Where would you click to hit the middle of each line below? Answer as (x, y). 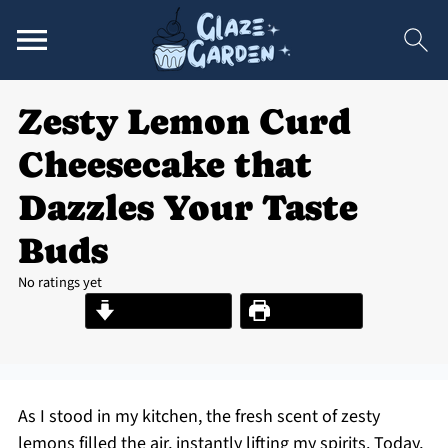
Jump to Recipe (169, 310)
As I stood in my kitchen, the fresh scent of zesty (198, 416)
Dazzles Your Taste (187, 207)
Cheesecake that (164, 164)
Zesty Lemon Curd (184, 121)
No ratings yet (59, 282)
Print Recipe (311, 310)
